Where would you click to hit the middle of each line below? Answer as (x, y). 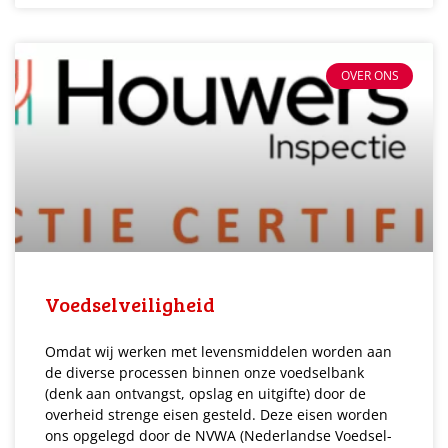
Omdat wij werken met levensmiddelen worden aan (218, 351)
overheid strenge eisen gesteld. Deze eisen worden (216, 414)
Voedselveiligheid (130, 303)
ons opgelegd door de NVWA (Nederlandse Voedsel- (218, 435)
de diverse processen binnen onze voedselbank (204, 372)
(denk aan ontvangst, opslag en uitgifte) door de (205, 393)
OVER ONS (369, 76)
